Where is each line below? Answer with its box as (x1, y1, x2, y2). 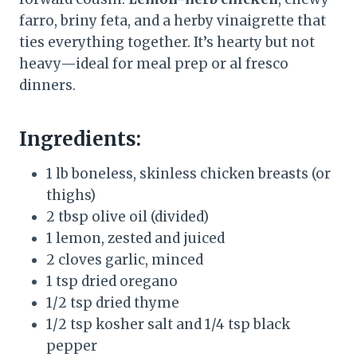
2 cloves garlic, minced (46, 251, 203, 269)
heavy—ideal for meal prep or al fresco (19, 55, 288, 73)
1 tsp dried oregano (46, 273, 178, 291)
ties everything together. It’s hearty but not (19, 33, 315, 52)
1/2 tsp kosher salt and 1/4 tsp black (46, 316, 290, 334)
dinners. (19, 76, 76, 95)
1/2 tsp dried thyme (46, 294, 179, 312)
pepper (46, 337, 97, 355)
